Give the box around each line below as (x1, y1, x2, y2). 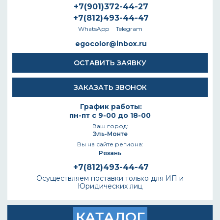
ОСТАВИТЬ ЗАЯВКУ (74, 58, 146, 67)
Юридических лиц (78, 182, 142, 191)
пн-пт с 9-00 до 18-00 (69, 111, 151, 120)
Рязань (99, 149, 121, 157)
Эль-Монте (92, 130, 128, 137)
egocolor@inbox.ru (75, 39, 147, 48)
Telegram (115, 25, 142, 32)
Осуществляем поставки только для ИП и (36, 174, 184, 183)
